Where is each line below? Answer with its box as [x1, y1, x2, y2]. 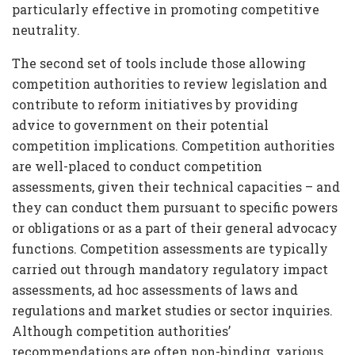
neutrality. [12, 21, 80, 38]
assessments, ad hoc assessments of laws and [12, 281, 298, 298]
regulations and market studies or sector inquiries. [12, 301, 333, 319]
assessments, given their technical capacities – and [12, 177, 340, 195]
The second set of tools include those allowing [12, 54, 306, 71]
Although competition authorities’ [12, 322, 231, 339]
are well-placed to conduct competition [12, 157, 262, 174]
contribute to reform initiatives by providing [12, 95, 298, 113]
